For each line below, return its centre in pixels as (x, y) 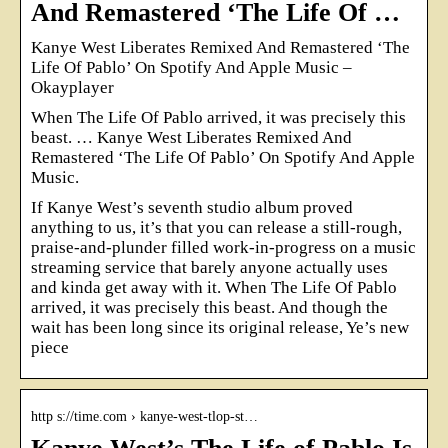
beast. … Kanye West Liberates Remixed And (191, 137)
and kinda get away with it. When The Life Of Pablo (214, 287)
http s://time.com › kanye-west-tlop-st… (144, 416)
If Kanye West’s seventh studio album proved (192, 207)
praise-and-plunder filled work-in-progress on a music (223, 247)
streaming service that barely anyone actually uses (209, 267)
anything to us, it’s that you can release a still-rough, (216, 227)
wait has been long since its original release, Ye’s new (220, 327)
